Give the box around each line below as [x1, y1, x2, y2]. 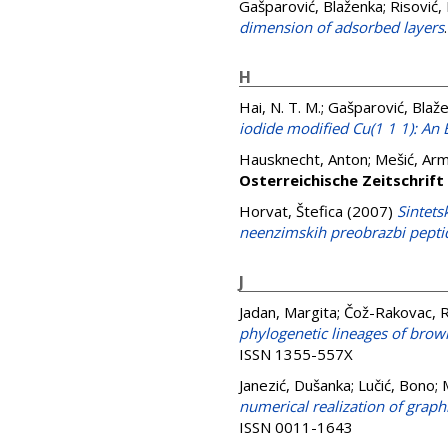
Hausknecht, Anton [239, 149, 368, 169]
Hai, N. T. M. [239, 97, 321, 117]
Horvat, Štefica [239, 201, 343, 221]
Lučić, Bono [358, 375, 435, 395]
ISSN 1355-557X [239, 344, 353, 364]
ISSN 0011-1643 [239, 417, 353, 437]
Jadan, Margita [239, 302, 337, 322]
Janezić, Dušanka [239, 375, 351, 395]
